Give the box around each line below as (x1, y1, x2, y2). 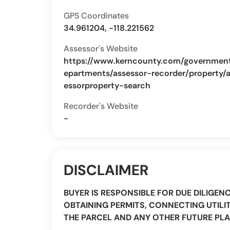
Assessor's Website (64, 43, 138, 54)
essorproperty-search (64, 80, 150, 91)
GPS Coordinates (64, 10, 129, 21)
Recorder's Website (64, 101, 138, 111)
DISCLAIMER (64, 161, 148, 180)
